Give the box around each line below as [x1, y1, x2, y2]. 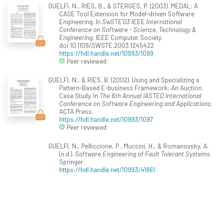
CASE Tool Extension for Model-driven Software [59, 9, 194, 18]
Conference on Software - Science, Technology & [59, 25, 196, 34]
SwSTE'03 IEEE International [102, 17, 182, 26]
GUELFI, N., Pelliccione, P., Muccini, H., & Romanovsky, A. [48, 142, 209, 150]
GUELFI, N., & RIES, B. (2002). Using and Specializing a [48, 75, 199, 84]
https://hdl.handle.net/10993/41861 [59, 165, 155, 174]
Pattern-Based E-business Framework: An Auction [59, 83, 202, 92]
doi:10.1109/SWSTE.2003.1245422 [59, 41, 154, 50]
